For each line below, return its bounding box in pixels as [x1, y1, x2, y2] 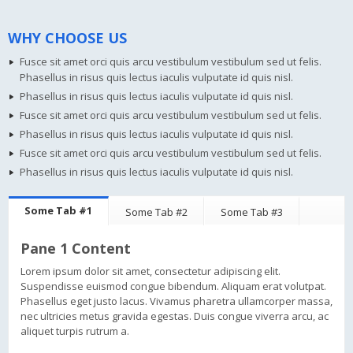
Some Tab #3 [221, 205, 283, 220]
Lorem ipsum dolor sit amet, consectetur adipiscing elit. [20, 264, 281, 279]
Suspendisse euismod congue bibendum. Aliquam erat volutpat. [20, 279, 326, 294]
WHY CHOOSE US [8, 28, 127, 48]
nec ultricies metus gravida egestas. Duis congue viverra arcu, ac [20, 309, 329, 324]
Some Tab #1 [24, 203, 92, 218]
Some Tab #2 [125, 205, 188, 220]
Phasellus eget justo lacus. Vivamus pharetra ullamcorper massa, [20, 294, 333, 309]
